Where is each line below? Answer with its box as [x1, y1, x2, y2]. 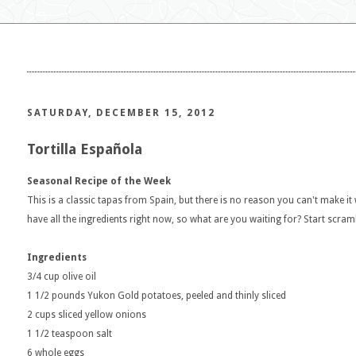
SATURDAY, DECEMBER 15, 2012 [27, 107, 215, 118]
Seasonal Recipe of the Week [27, 176, 171, 187]
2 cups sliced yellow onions [27, 309, 146, 320]
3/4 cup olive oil [27, 271, 96, 282]
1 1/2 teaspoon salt [27, 328, 112, 339]
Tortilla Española [27, 141, 142, 157]
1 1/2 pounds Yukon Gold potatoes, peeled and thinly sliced [27, 290, 286, 301]
